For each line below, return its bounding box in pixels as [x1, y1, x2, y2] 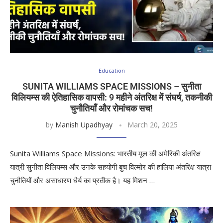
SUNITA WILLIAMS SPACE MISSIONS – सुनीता [22, 81, 201, 92]
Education [98, 67, 125, 74]
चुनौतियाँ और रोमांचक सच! [70, 103, 153, 113]
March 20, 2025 [127, 120, 178, 129]
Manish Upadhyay [55, 120, 112, 129]
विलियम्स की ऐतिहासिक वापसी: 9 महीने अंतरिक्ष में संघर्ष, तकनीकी [11, 92, 212, 103]
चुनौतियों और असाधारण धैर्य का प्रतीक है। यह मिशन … [10, 175, 155, 185]
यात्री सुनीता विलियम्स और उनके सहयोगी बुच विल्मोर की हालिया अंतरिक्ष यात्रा [10, 162, 211, 172]
